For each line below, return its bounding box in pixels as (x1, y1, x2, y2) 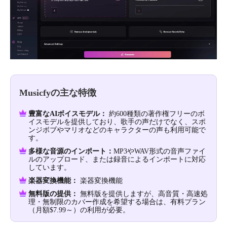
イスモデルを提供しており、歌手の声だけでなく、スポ (28, 118, 206, 126)
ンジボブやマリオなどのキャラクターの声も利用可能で (28, 126, 206, 134)
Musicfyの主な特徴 (19, 88, 96, 98)
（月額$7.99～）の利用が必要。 (28, 206, 130, 214)
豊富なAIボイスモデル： (28, 110, 107, 118)
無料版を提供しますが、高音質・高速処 (78, 190, 208, 198)
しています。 (28, 164, 71, 172)
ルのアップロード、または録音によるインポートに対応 (28, 156, 206, 164)
